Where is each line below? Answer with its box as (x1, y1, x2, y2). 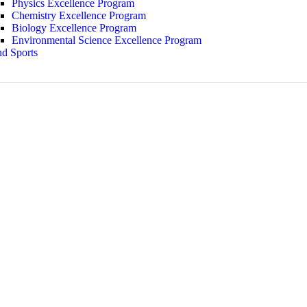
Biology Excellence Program (12, 21, 136, 34)
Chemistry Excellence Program (12, 9, 146, 21)
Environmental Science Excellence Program (12, 34, 201, 46)
